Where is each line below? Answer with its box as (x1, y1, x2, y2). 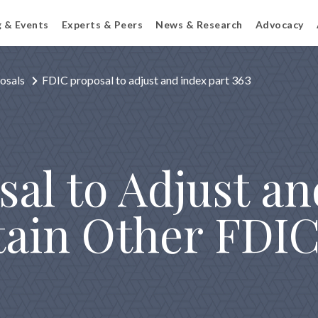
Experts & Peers (61, 18, 143, 31)
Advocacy (255, 18, 304, 31)
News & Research (155, 18, 243, 31)
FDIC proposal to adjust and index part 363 (42, 73, 251, 87)
